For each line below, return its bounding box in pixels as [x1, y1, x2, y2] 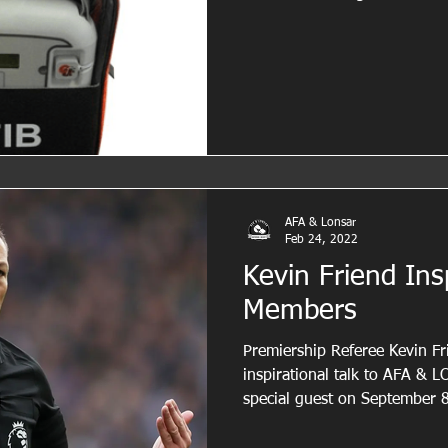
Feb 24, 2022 [285, 233, 358, 246]
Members [243, 297, 357, 326]
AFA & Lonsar [285, 217, 356, 230]
